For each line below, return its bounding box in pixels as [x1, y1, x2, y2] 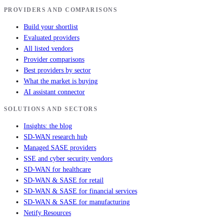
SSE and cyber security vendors [24, 155, 112, 163]
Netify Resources [24, 209, 71, 217]
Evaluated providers [24, 34, 79, 42]
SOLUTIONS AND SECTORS [4, 106, 98, 113]
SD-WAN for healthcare [24, 166, 91, 174]
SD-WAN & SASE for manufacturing [24, 198, 130, 206]
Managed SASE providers [24, 144, 96, 152]
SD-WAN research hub [24, 133, 87, 141]
